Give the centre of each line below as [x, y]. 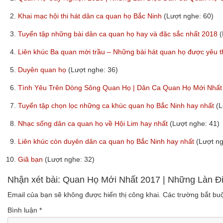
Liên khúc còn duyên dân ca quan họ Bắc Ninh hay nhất [107, 141]
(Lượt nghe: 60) [189, 16]
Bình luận [23, 210]
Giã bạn [31, 159]
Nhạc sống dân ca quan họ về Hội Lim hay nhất [94, 123]
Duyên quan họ [43, 69]
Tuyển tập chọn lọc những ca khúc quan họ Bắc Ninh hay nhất [117, 105]
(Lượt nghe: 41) [195, 123]
